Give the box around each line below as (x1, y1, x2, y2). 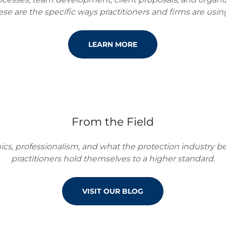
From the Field (72, 115, 154, 129)
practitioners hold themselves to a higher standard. (11, 154, 215, 163)
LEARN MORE (88, 40, 138, 49)
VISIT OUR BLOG (82, 187, 144, 196)
